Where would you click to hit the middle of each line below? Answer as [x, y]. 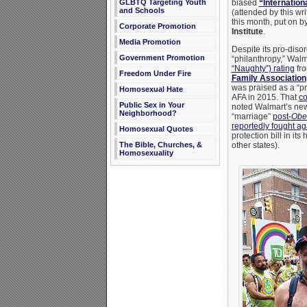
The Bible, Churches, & [160, 145]
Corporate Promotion [157, 26]
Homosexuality [146, 153]
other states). [255, 146]
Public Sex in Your [151, 105]
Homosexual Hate [151, 89]
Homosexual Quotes [156, 129]
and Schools [142, 10]
